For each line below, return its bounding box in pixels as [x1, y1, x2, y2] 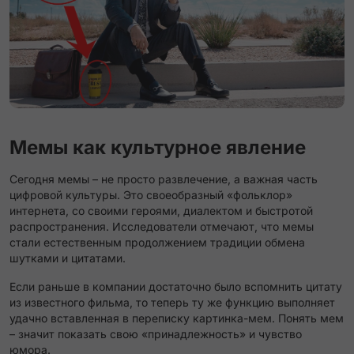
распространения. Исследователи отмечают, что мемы [9, 220, 314, 233]
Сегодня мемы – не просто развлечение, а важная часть [9, 172, 318, 186]
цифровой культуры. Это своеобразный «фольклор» [9, 188, 292, 201]
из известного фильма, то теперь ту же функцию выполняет [9, 296, 335, 309]
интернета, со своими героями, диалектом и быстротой [9, 204, 313, 217]
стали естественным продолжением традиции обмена [9, 235, 305, 249]
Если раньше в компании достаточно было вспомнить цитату [9, 280, 342, 293]
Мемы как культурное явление [9, 136, 306, 159]
